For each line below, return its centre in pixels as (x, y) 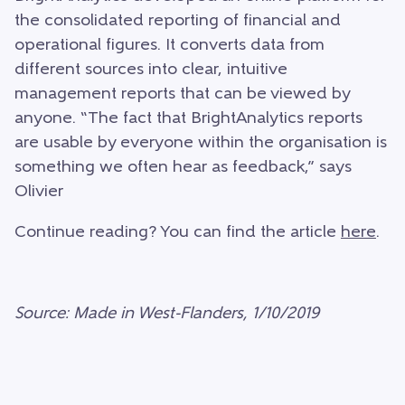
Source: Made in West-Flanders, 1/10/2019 (167, 315)
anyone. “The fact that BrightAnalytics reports (188, 119)
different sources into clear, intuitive (151, 71)
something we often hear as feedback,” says (183, 168)
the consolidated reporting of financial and (178, 22)
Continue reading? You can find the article (178, 233)
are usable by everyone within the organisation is (201, 144)
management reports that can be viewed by (182, 95)
